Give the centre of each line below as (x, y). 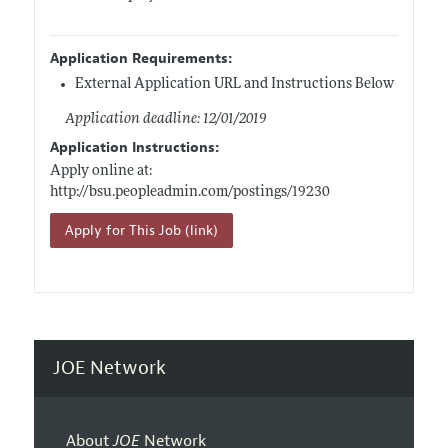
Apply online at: (100, 171)
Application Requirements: (140, 58)
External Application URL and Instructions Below (234, 84)
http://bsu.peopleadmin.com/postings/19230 (189, 192)
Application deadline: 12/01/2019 (165, 119)
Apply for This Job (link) (141, 230)
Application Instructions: (134, 147)
